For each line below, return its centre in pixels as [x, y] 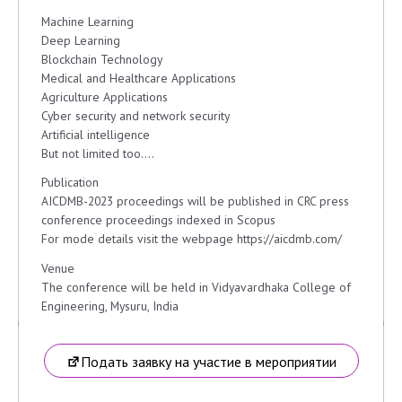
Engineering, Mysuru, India [110, 306]
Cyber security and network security [135, 115]
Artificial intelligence [96, 134]
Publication [70, 183]
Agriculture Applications [105, 96]
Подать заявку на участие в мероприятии [208, 362]
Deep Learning [81, 40]
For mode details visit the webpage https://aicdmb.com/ [192, 239]
